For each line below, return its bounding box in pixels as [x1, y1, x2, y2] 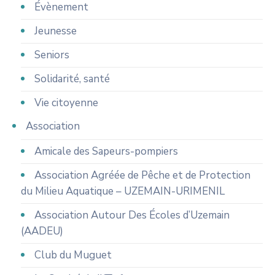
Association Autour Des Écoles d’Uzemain [34, 207, 230, 222]
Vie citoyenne [34, 95, 98, 110]
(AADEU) [20, 223, 63, 238]
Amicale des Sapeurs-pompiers [34, 144, 178, 158]
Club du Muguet [34, 247, 112, 262]
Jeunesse [34, 23, 77, 38]
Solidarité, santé [34, 71, 110, 86]
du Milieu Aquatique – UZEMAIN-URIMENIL [20, 184, 225, 198]
